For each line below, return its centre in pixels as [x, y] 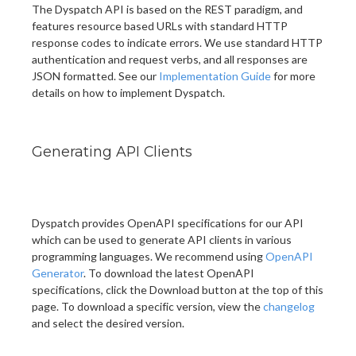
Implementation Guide [215, 75]
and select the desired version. [108, 323]
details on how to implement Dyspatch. [128, 92]
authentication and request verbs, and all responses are [170, 59]
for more [293, 75]
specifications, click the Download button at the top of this [178, 289]
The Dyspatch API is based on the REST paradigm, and [167, 9]
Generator [58, 273]
